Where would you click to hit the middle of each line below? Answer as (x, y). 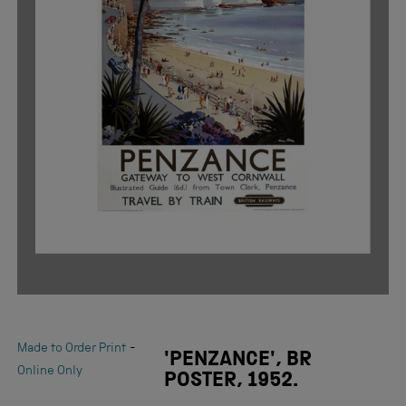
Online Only (50, 371)
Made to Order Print (72, 348)
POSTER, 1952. (231, 382)
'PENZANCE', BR (237, 361)
